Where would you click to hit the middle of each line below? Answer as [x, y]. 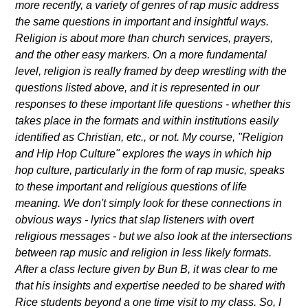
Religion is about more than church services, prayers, [144, 38]
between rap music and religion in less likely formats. [144, 252]
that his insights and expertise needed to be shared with [151, 285]
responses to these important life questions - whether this [153, 104]
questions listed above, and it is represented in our [137, 87]
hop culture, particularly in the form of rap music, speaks [150, 170]
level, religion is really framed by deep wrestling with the [151, 71]
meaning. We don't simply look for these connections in [149, 203]
